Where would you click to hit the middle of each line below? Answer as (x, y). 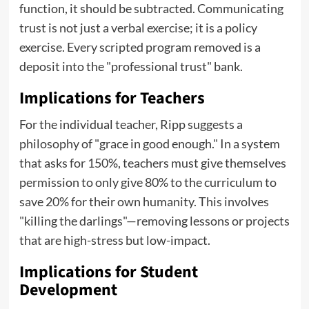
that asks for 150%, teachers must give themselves (152, 163)
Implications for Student (108, 272)
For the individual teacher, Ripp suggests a (131, 124)
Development (68, 290)
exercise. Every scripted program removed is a (140, 47)
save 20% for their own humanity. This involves (144, 202)
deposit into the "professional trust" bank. (131, 67)
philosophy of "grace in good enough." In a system (149, 144)
